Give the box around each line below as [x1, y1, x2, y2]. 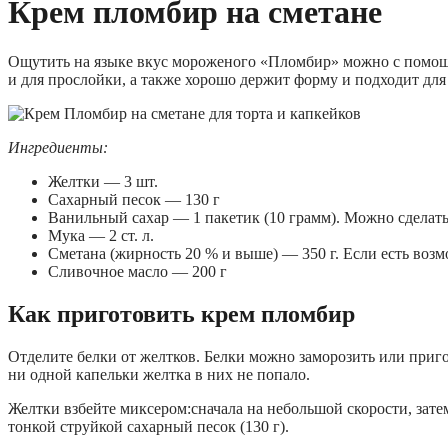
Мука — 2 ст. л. [48, 226, 154, 244]
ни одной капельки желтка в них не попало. [8, 365, 310, 383]
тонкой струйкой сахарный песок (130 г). [8, 417, 289, 435]
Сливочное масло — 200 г [48, 262, 227, 280]
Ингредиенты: [8, 138, 108, 156]
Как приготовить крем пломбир [8, 300, 355, 327]
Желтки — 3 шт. [48, 172, 158, 190]
